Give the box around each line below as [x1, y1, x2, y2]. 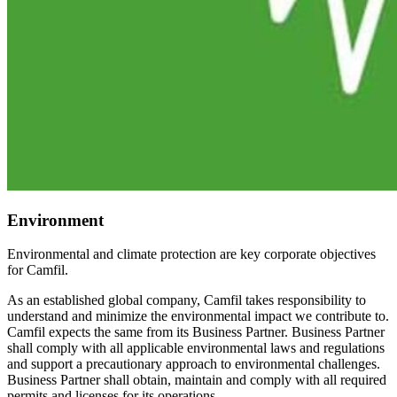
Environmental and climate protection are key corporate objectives [7, 246, 376, 262]
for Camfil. [7, 262, 68, 278]
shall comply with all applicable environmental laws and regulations [7, 340, 385, 356]
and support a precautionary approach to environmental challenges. [7, 356, 380, 372]
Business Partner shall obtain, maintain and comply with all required [7, 372, 386, 388]
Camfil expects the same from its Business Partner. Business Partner [7, 324, 385, 340]
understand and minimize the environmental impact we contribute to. [7, 308, 389, 324]
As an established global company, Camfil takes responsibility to [7, 292, 366, 308]
